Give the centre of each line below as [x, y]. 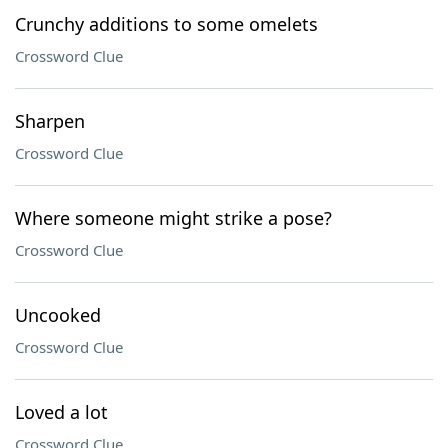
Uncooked [58, 315]
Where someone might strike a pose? [173, 218]
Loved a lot [61, 412]
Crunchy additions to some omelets [166, 24]
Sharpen [50, 121]
